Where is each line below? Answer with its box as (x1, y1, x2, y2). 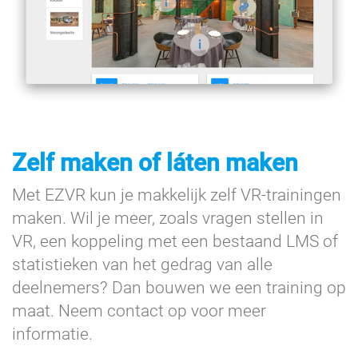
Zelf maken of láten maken (12, 148, 298, 177)
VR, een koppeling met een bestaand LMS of (12, 231, 338, 251)
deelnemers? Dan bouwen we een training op (12, 277, 346, 297)
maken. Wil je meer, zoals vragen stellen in (12, 208, 324, 228)
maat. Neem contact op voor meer (12, 300, 266, 320)
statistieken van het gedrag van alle (12, 254, 272, 274)
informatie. (12, 324, 93, 344)
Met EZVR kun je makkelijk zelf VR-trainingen (12, 185, 341, 205)
